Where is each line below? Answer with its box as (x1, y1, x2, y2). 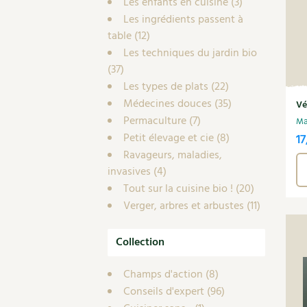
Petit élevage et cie (123, 130, 214, 147)
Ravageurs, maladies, (123, 147, 222, 164)
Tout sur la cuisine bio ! (123, 180, 233, 198)
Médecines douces (123, 95, 212, 113)
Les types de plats (123, 78, 208, 96)
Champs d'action (123, 266, 203, 284)
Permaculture (123, 112, 186, 130)
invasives (108, 163, 151, 181)
